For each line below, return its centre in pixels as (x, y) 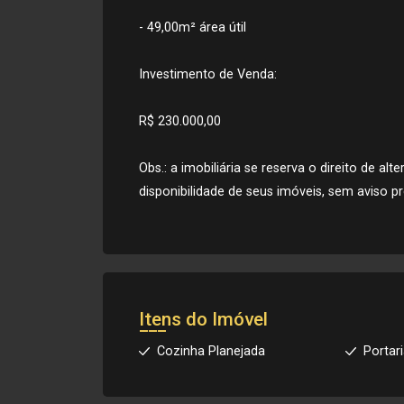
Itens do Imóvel (203, 319)
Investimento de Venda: (208, 74)
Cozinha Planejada (211, 351)
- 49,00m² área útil (193, 28)
